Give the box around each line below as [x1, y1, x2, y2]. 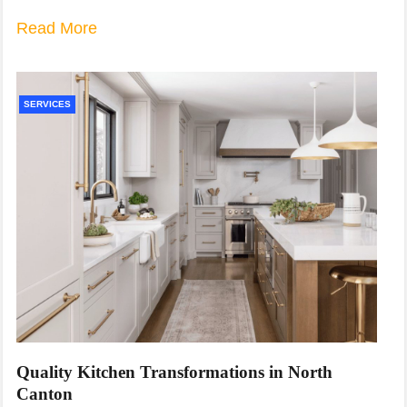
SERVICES [24, 98, 71, 109]
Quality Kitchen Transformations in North [16, 362, 333, 382]
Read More [16, 18, 97, 37]
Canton [16, 383, 73, 403]
